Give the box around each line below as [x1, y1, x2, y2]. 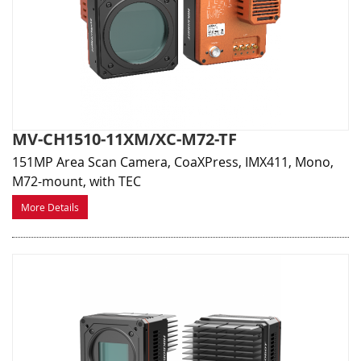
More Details [21, 201, 79, 214]
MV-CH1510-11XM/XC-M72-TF [12, 128, 237, 151]
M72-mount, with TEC [12, 172, 141, 191]
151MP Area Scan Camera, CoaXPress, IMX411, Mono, [12, 153, 334, 172]
